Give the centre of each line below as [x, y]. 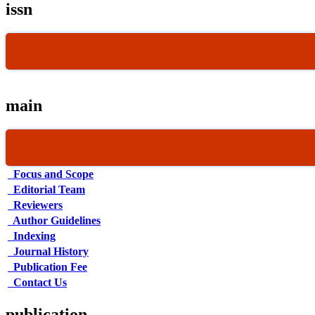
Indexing [33, 236]
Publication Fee [49, 266]
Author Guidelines [56, 220]
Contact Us [39, 282]
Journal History [50, 251]
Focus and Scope [52, 174]
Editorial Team [48, 189]
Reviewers [37, 205]
